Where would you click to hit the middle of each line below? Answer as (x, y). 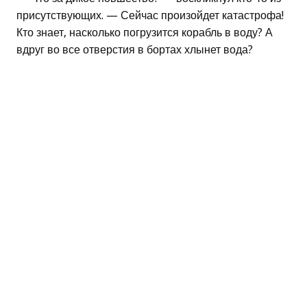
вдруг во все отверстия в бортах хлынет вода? (135, 50)
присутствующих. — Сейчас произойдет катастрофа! (150, 16)
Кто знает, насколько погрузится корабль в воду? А (145, 33)
